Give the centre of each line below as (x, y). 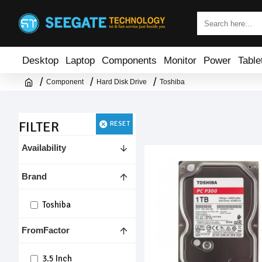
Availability (44, 148)
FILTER (39, 127)
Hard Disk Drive (122, 82)
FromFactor (46, 230)
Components (129, 60)
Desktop (40, 60)
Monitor (180, 60)
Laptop (80, 60)
